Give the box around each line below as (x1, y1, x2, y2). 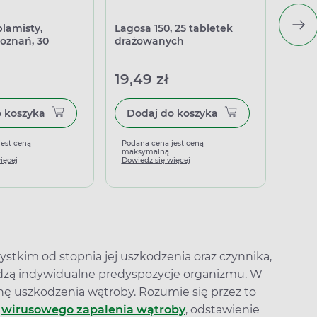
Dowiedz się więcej (121, 156, 190, 165)
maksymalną (121, 147, 169, 156)
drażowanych (114, 35, 184, 47)
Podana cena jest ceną (121, 139, 204, 148)
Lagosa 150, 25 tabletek (114, 22, 233, 35)
